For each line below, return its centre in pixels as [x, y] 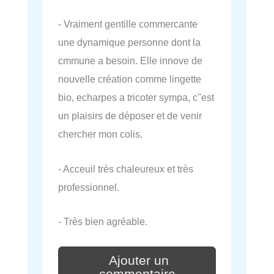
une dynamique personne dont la [129, 43]
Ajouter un [139, 260]
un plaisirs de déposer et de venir [130, 116]
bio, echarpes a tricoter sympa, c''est [136, 98]
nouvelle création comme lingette [130, 79]
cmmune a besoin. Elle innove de [130, 61]
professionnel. [89, 187]
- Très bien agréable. [103, 221]
